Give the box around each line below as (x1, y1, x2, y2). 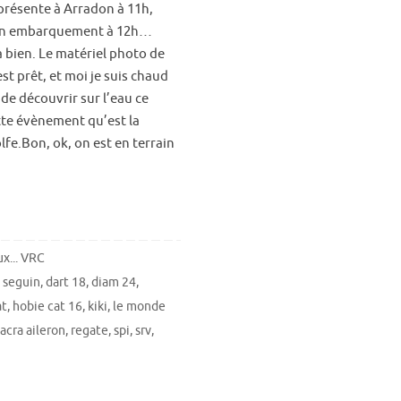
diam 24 (91, 274, 137, 290)
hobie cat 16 (13, 298, 82, 314)
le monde (113, 298, 166, 314)
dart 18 (46, 274, 87, 290)
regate (71, 322, 108, 338)
